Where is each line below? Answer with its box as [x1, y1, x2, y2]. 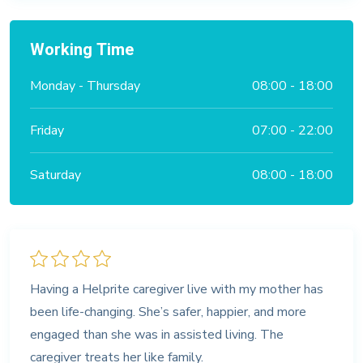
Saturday [30, 165, 81, 184]
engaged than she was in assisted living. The [30, 325, 284, 344]
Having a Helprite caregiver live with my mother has [30, 280, 323, 298]
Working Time [30, 37, 134, 62]
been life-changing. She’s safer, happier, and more [30, 302, 306, 321]
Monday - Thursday [30, 76, 140, 95]
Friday [30, 121, 64, 139]
